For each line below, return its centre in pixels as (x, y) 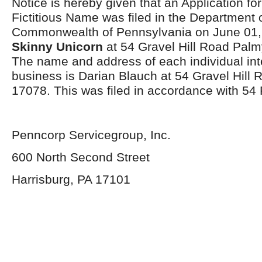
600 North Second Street (81, 157)
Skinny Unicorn (59, 46)
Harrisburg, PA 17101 (71, 179)
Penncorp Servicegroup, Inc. (91, 135)
